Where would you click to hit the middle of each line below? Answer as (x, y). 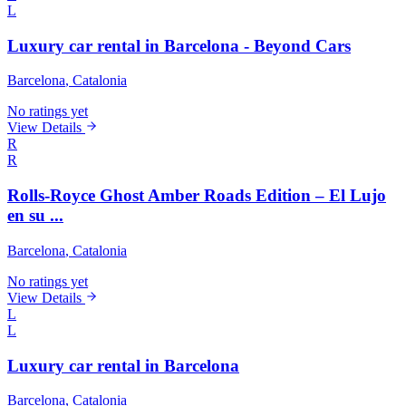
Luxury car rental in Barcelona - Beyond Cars (179, 45)
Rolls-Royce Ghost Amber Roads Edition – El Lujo (197, 196)
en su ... (35, 216)
